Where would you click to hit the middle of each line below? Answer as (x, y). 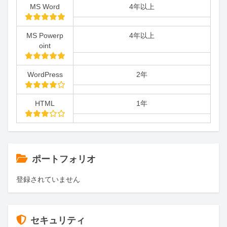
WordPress (45, 74)
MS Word (45, 6)
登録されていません (48, 179)
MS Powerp (45, 35)
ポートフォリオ (64, 159)
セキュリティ (58, 220)
